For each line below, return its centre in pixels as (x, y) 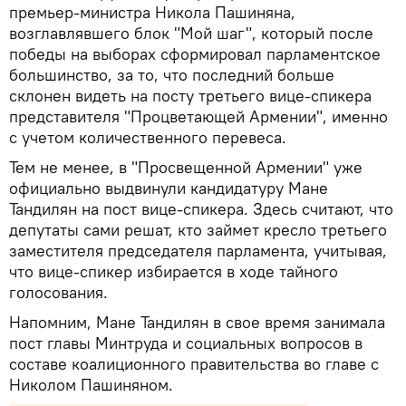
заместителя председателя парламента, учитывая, (198, 250)
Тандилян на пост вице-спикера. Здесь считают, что (201, 208)
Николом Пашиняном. (91, 384)
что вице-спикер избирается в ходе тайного (174, 271)
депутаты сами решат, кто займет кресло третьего (198, 229)
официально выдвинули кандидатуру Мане (169, 188)
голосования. (58, 292)
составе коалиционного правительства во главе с (194, 363)
